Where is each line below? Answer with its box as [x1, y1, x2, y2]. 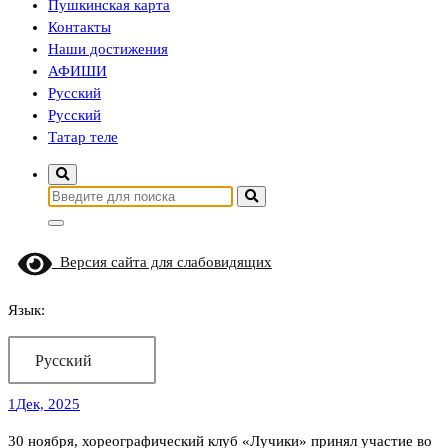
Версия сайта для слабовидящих [51, 254, 272, 271]
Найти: [47, 187, 92, 203]
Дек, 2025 [16, 396, 80, 412]
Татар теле [48, 129, 118, 145]
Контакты [48, 19, 111, 35]
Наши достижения [48, 41, 168, 57]
